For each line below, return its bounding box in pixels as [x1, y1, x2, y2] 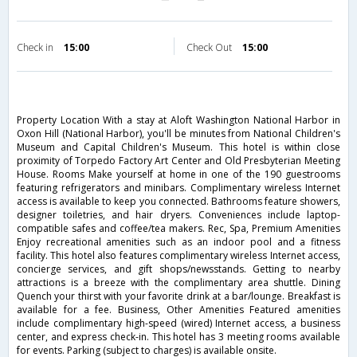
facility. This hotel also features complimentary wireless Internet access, [17, 249, 340, 263]
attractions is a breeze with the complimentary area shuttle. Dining [17, 276, 340, 290]
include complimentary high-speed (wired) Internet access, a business [17, 316, 340, 331]
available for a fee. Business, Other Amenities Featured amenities [17, 303, 340, 317]
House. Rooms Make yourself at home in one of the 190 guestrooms [17, 167, 340, 182]
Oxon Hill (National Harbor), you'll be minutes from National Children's [17, 127, 340, 141]
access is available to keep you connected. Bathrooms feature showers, [17, 194, 340, 209]
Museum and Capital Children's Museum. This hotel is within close [17, 140, 340, 155]
